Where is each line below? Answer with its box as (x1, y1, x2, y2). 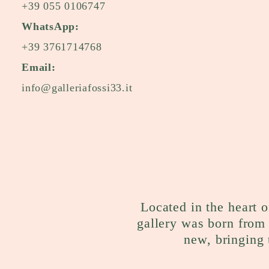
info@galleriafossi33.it (22, 81, 133, 94)
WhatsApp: (22, 20, 79, 32)
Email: (22, 61, 56, 73)
